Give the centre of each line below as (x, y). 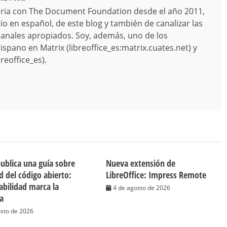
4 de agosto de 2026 (142, 188)
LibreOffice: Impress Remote (156, 175)
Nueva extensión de (141, 163)
